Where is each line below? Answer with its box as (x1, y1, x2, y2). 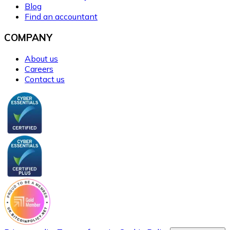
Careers (25, 63, 53, 74)
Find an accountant (25, 11, 98, 22)
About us (25, 53, 58, 64)
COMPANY (4, 31, 52, 44)
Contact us (25, 73, 65, 84)
